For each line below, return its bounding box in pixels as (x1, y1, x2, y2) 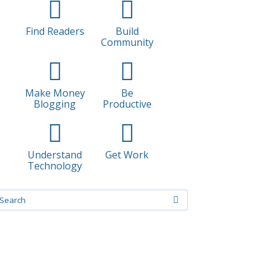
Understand (28, 147, 83, 161)
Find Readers (25, 24, 84, 38)
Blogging (34, 97, 76, 111)
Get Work (105, 147, 149, 161)
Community (100, 35, 154, 49)
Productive (102, 97, 152, 111)
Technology (28, 158, 83, 172)
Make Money (24, 86, 85, 100)
